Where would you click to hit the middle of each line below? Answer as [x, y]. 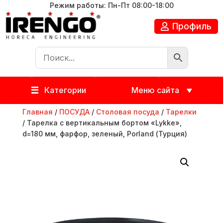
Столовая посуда [127, 111]
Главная [37, 111]
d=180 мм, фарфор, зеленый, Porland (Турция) [105, 133]
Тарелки [181, 111]
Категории [65, 90]
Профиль [192, 26]
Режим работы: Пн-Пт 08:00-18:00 [111, 5]
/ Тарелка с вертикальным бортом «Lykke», [102, 122]
